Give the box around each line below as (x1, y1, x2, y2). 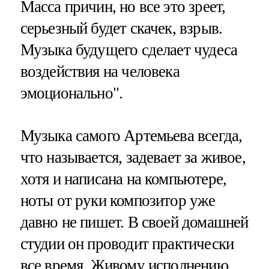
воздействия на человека (20, 62, 180, 80)
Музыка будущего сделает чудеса (20, 40, 238, 59)
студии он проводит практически (20, 234, 234, 253)
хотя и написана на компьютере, (20, 169, 227, 188)
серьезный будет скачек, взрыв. (20, 19, 223, 37)
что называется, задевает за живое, (20, 148, 246, 166)
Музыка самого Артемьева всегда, (20, 126, 243, 145)
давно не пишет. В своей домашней (20, 213, 249, 231)
